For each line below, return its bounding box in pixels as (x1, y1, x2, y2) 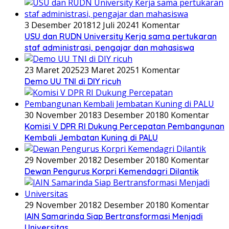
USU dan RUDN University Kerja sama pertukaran (25, 31, 217, 41)
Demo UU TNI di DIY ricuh (25, 76, 121, 86)
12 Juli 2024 (91, 19, 135, 31)
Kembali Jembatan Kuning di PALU (25, 132, 158, 143)
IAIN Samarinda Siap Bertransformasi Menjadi (25, 211, 203, 221)
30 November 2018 (25, 109, 97, 121)
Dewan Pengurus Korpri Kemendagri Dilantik (25, 166, 199, 176)
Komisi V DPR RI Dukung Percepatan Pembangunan (25, 121, 224, 131)
